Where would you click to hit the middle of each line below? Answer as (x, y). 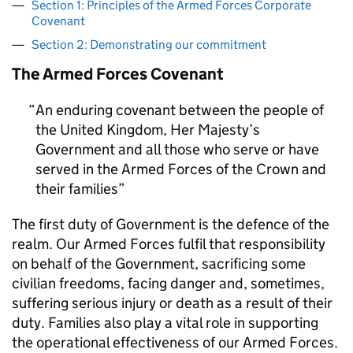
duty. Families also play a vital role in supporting (165, 323)
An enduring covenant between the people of (180, 110)
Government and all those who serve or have (177, 149)
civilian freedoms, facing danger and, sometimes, (168, 283)
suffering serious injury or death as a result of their (172, 303)
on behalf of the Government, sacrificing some (159, 264)
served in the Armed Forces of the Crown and (181, 169)
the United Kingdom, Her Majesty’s (148, 130)
